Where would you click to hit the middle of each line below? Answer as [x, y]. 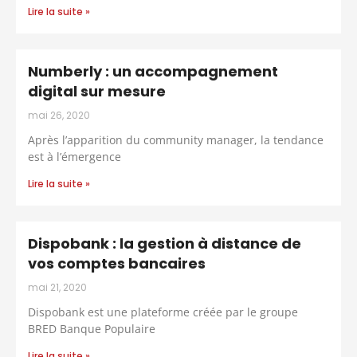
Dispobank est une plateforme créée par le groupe [163, 312]
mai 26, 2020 [59, 115]
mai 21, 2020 [57, 287]
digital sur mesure [97, 91]
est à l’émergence [75, 156]
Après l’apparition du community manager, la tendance [176, 139]
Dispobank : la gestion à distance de [165, 243]
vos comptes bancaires [117, 263]
